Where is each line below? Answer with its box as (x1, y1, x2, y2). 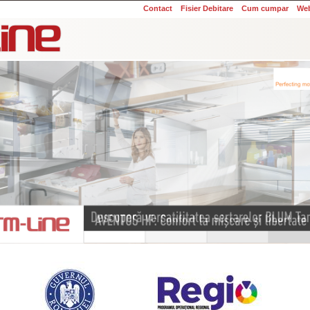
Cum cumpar (241, 4, 289, 12)
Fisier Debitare (181, 4, 233, 12)
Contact (143, 4, 172, 12)
